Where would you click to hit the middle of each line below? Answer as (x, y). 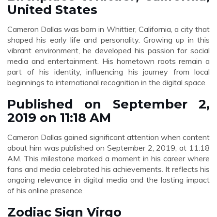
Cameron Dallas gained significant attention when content (108, 137)
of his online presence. (46, 190)
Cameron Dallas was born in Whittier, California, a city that (108, 29)
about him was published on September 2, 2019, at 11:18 (108, 148)
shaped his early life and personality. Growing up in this (108, 40)
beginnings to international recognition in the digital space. (107, 82)
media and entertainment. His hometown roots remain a (108, 61)
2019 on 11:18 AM (59, 117)
